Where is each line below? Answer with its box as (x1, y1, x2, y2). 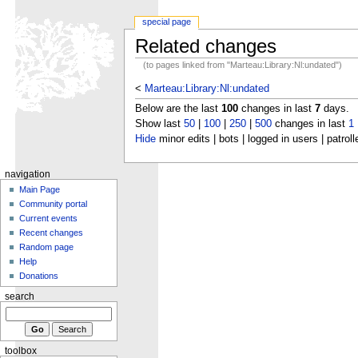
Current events (19, 213, 78, 223)
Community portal (19, 198, 88, 209)
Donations (19, 270, 59, 280)
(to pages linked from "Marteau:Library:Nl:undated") (143, 59, 343, 70)
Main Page (19, 184, 61, 194)
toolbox (4, 346, 37, 356)
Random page (19, 241, 74, 252)
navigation (4, 169, 50, 179)
